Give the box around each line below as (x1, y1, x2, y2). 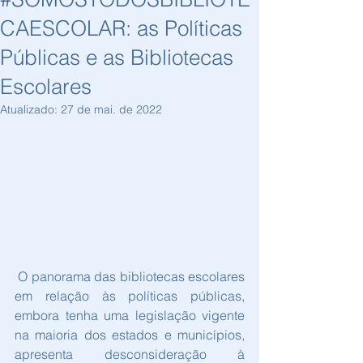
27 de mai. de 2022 (61, 102, 162, 117)
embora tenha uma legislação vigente (15, 307, 245, 324)
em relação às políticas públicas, (15, 288, 245, 305)
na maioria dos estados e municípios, (15, 327, 245, 344)
